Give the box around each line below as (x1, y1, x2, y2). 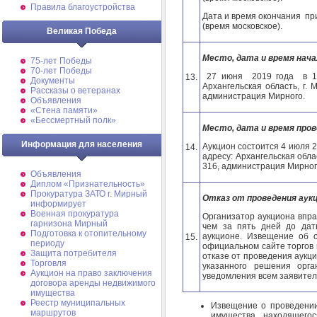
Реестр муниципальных (30, 298, 125, 308)
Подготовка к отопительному (30, 229, 146, 238)
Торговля (30, 258, 67, 268)
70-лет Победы (30, 66, 92, 76)
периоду (30, 238, 64, 248)
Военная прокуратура (30, 209, 119, 219)
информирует (30, 199, 86, 209)
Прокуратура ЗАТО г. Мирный (30, 189, 147, 199)
